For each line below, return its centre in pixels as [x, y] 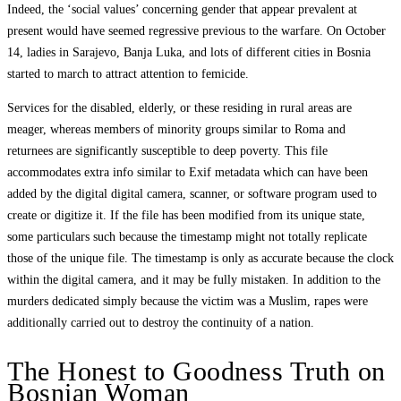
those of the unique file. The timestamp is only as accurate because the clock [200, 259]
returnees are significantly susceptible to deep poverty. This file [167, 151]
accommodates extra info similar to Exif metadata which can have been [188, 173]
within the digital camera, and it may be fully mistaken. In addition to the [194, 280]
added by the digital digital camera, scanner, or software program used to [192, 194]
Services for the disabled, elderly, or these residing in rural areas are [179, 108]
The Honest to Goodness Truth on [196, 371]
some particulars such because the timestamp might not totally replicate [187, 237]
